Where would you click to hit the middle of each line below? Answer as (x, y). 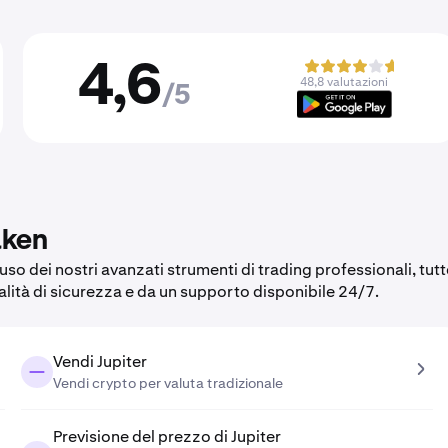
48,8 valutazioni (344, 81)
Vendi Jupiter (99, 361)
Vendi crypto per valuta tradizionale (167, 383)
